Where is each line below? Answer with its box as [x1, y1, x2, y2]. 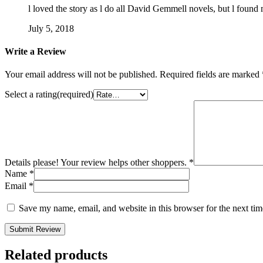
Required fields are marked [160, 69, 262, 80]
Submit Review [9, 225, 60, 234]
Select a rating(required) [5, 89, 93, 100]
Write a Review [5, 46, 66, 57]
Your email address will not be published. [5, 69, 157, 80]
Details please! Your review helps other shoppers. [5, 157, 189, 168]
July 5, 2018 [28, 23, 74, 33]
